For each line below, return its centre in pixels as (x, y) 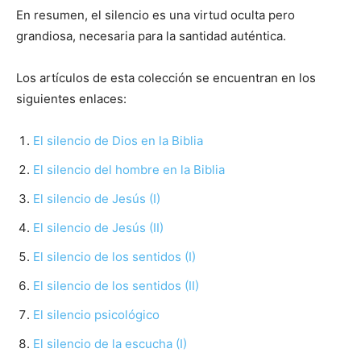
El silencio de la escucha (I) (110, 344)
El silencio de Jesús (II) (98, 228)
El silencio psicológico (96, 315)
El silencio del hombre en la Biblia (129, 170)
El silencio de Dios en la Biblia (118, 141)
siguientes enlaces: (71, 99)
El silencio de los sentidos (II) (116, 286)
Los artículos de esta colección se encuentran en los (166, 78)
